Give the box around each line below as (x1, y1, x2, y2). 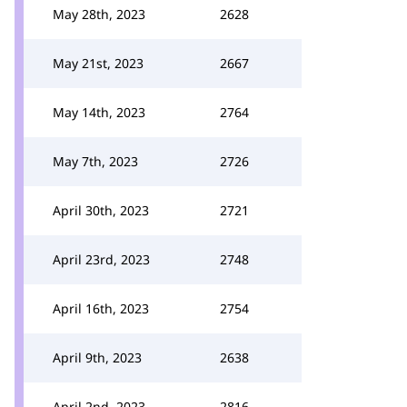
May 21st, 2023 (53, 55, 144, 72)
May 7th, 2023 (53, 153, 138, 170)
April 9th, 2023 (53, 349, 142, 366)
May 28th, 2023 (53, 5, 145, 23)
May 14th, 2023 (53, 104, 145, 121)
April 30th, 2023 (53, 202, 149, 219)
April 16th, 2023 (53, 300, 149, 317)
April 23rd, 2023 (53, 251, 150, 268)
